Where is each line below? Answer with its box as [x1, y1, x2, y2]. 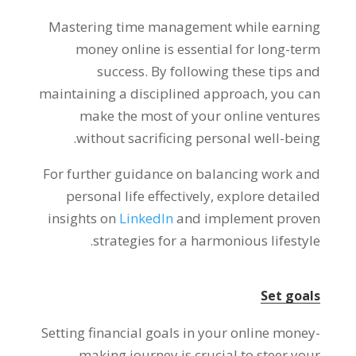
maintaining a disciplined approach [39, 84, 265, 103]
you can [271, 84, 321, 103]
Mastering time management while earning [48, 17, 321, 36]
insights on [48, 209, 117, 227]
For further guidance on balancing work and [43, 164, 321, 183]
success [97, 62, 145, 80]
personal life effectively [66, 187, 211, 205]
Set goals [261, 287, 321, 304]
